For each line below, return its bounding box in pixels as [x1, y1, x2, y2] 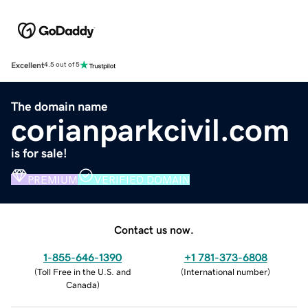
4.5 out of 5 [44, 61, 80, 69]
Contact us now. [114, 223, 194, 235]
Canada [65, 280, 97, 289]
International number [184, 267, 267, 276]
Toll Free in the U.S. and [36, 267, 131, 276]
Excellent [11, 60, 44, 69]
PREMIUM [27, 173, 78, 185]
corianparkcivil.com [11, 113, 289, 146]
